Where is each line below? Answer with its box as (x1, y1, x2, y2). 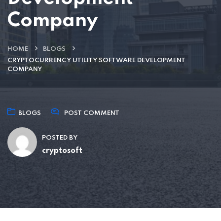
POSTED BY (42, 134, 77, 141)
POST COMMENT (64, 110, 119, 116)
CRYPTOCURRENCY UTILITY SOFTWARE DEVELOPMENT (7, 57, 185, 64)
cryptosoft (42, 147, 82, 155)
